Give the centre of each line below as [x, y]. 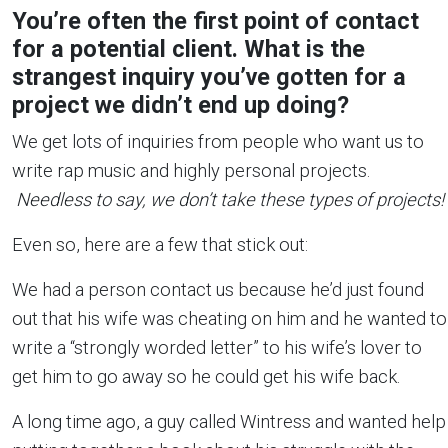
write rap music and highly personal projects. [191, 170]
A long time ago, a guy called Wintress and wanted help [229, 421]
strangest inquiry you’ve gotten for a [209, 77]
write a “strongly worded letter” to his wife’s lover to [217, 347]
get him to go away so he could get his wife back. [206, 376]
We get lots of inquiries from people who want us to [218, 141]
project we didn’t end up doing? [180, 105]
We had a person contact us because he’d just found [218, 289]
